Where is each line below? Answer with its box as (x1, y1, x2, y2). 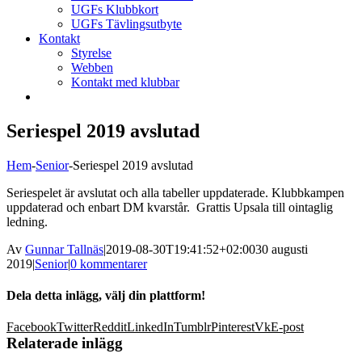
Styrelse (71, 46, 112, 60)
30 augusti (255, 242, 308, 256)
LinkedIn (127, 320, 174, 335)
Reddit (93, 320, 127, 335)
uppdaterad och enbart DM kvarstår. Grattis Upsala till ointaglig (6, 200, 333, 214)
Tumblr (174, 320, 211, 335)
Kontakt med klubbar (71, 75, 179, 89)
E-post (271, 320, 304, 335)
